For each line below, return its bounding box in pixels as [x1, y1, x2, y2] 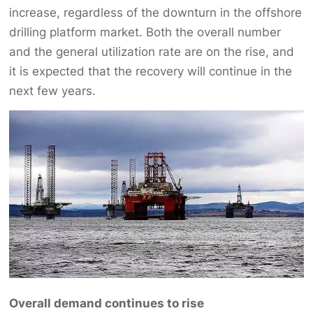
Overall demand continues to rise [9, 296, 205, 310]
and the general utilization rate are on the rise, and [9, 44, 295, 59]
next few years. [9, 83, 96, 98]
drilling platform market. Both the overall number [9, 24, 282, 39]
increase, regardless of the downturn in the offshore [9, 5, 303, 20]
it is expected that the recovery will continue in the [9, 64, 293, 78]
